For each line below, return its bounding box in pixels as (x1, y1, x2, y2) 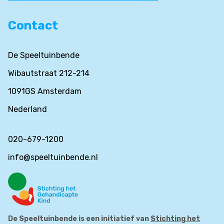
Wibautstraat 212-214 (8, 68, 89, 78)
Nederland (8, 104, 47, 114)
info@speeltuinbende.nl (8, 152, 98, 162)
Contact (8, 18, 58, 32)
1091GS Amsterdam (8, 86, 81, 96)
